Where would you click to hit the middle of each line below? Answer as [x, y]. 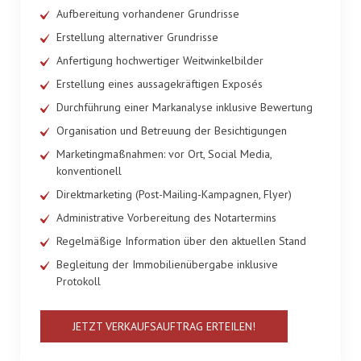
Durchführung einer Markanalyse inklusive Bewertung [185, 108]
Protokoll [79, 282]
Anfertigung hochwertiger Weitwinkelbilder [160, 61]
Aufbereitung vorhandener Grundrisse [148, 14]
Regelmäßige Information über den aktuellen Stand [181, 241]
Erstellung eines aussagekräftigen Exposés [160, 84]
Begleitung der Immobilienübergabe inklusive [167, 265]
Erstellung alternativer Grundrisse [137, 37]
